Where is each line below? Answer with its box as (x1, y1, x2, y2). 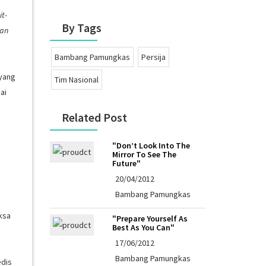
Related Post (61, 109, 127, 125)
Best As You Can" (112, 221, 175, 233)
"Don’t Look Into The (112, 140, 190, 151)
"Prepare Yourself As (112, 213, 188, 224)
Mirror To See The (112, 148, 176, 160)
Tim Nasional (54, 74, 99, 85)
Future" (112, 157, 141, 169)
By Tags (61, 20, 102, 35)
